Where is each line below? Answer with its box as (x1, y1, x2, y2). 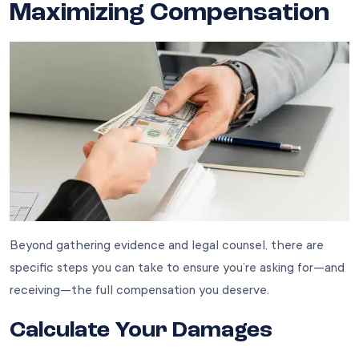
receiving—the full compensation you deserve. (10, 283, 269, 298)
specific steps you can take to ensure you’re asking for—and (10, 260, 345, 276)
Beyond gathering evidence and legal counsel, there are (10, 238, 324, 253)
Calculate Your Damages (10, 320, 272, 343)
